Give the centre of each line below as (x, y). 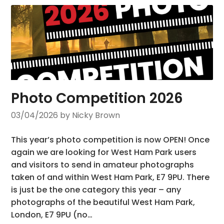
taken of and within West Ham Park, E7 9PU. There (110, 177)
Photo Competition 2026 (97, 98)
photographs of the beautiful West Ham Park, (103, 202)
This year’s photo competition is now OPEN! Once (110, 139)
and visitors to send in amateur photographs (103, 164)
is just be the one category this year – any (96, 189)
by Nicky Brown (90, 115)
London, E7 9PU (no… (52, 214)
